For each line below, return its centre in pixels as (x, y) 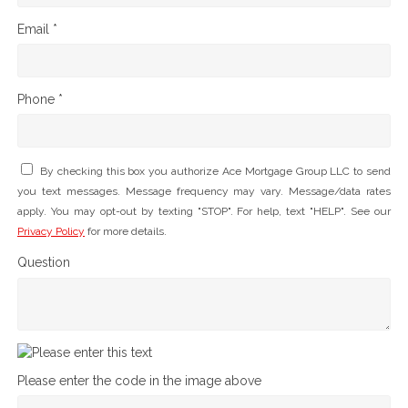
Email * (37, 29)
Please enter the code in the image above (139, 380)
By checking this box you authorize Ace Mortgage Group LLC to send (215, 171)
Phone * (40, 99)
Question (44, 263)
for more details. (126, 231)
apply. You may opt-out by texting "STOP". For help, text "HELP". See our (204, 211)
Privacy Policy (51, 231)
